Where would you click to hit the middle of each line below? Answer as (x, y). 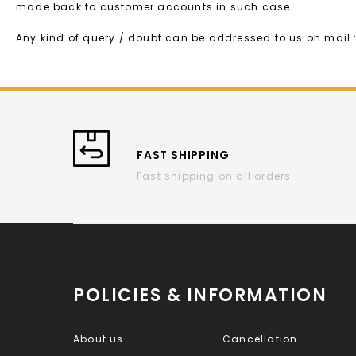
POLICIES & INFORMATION (200, 296)
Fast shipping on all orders (214, 176)
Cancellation (260, 339)
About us (99, 339)
